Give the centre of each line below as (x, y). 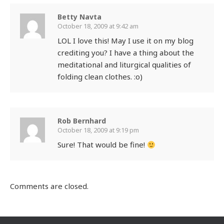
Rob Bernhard (82, 121)
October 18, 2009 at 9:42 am (98, 26)
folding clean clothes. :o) (100, 77)
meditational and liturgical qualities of (124, 65)
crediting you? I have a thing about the (126, 53)
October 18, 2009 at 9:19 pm (98, 130)
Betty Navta (79, 17)
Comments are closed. (49, 186)
